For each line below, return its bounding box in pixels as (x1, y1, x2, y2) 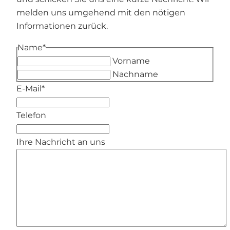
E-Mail (16, 84, 42, 93)
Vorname (112, 56, 150, 66)
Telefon (16, 110, 46, 120)
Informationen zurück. (16, 21, 108, 31)
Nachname (112, 69, 158, 79)
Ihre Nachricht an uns (16, 137, 105, 147)
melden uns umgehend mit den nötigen (16, 8, 185, 17)
